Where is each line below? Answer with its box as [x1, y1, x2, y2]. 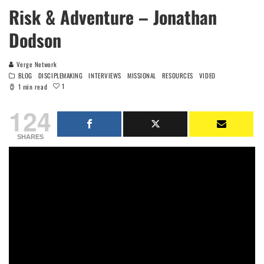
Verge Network [14, 59, 57, 69]
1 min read [16, 81, 48, 91]
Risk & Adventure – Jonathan [9, 3, 217, 30]
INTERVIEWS [88, 70, 121, 80]
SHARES [16, 133, 44, 140]
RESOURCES [161, 70, 193, 80]
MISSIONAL [127, 70, 156, 80]
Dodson [9, 26, 61, 53]
